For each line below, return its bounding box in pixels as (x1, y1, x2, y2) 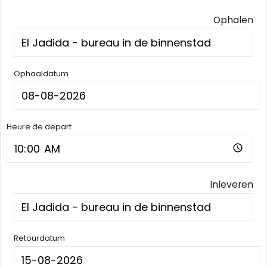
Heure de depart (7, 120, 72, 132)
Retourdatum (14, 232, 65, 244)
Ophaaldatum (14, 67, 69, 79)
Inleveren (210, 178, 253, 191)
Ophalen (213, 13, 253, 26)
